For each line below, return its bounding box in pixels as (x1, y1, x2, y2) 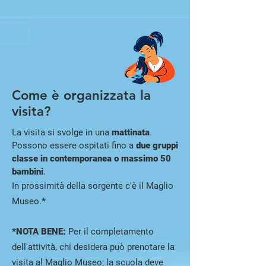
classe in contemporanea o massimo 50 (12, 153, 171, 164)
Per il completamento (68, 226, 154, 237)
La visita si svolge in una (12, 127, 112, 138)
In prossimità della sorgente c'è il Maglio (12, 180, 173, 191)
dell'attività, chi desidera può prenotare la (12, 242, 175, 252)
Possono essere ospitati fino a (12, 140, 136, 151)
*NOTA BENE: (12, 226, 68, 237)
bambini (12, 166, 43, 177)
